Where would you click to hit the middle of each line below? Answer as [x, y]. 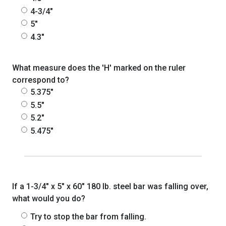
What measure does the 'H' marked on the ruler [99, 68]
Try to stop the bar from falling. [88, 217]
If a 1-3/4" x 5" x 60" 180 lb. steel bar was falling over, [110, 187]
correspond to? [41, 80]
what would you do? [49, 199]
